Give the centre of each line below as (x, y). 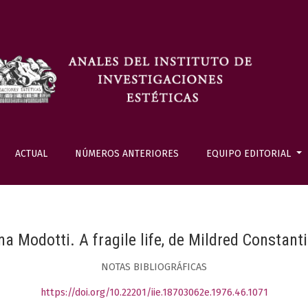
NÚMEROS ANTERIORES (126, 154)
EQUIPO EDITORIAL (250, 154)
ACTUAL (31, 154)
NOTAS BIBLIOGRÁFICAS (154, 267)
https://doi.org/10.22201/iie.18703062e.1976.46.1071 (154, 293)
